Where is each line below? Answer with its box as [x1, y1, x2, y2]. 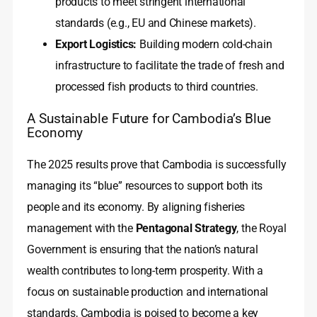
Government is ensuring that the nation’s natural [27, 243, 258, 257]
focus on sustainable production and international [27, 285, 269, 299]
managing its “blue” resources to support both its [27, 179, 263, 193]
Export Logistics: [55, 38, 137, 52]
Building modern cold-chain [137, 38, 272, 52]
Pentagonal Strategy [135, 221, 237, 236]
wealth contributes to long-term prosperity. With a [27, 264, 263, 278]
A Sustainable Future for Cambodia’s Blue [27, 111, 271, 127]
